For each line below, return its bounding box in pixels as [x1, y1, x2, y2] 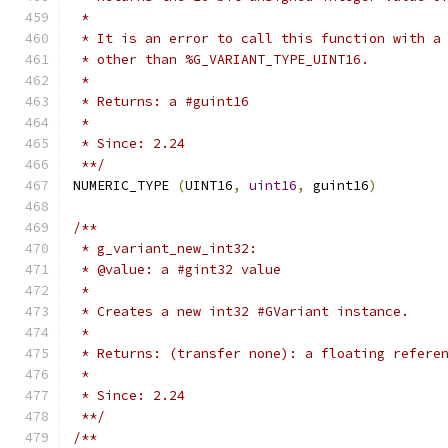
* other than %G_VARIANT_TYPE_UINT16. [73, 51, 369, 68]
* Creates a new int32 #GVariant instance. [73, 303, 409, 320]
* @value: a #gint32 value [73, 261, 281, 278]
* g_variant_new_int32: [73, 240, 257, 257]
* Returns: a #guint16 [73, 93, 249, 110]
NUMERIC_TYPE [73, 177, 177, 194]
